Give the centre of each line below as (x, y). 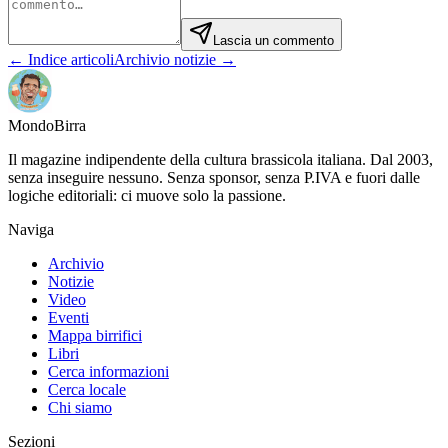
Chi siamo (80, 408)
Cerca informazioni (108, 372)
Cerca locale (87, 390)
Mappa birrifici (95, 336)
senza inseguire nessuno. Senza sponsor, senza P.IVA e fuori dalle (214, 178)
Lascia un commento (273, 41)
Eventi (68, 318)
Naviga (31, 230)
